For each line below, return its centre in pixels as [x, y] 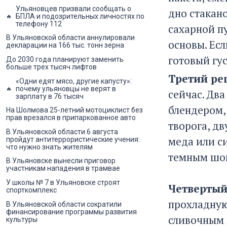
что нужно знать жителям [49, 147]
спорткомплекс [31, 190]
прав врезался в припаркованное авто [71, 118]
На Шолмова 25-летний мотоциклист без [74, 110]
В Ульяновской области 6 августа [62, 131]
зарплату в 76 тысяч [50, 96]
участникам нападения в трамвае [63, 168]
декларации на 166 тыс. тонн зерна [65, 45]
